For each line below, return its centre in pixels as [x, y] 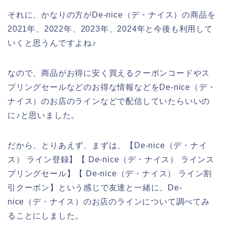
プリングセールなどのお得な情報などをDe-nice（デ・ [112, 87]
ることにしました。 [46, 215]
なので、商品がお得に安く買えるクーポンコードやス [109, 73]
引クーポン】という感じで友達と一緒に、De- [95, 187]
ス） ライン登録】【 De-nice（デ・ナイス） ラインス [111, 159]
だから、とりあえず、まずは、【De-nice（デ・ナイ [107, 145]
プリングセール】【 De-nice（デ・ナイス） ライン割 [110, 173]
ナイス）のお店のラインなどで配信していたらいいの [109, 101]
